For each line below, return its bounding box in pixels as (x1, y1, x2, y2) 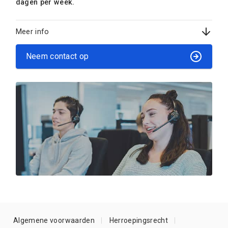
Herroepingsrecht (109, 216, 168, 225)
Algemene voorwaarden (13, 216, 95, 225)
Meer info (15, 27, 49, 36)
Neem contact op (25, 51, 89, 62)
